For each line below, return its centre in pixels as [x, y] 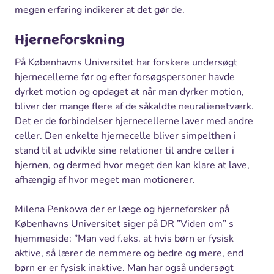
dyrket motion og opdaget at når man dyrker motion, [129, 91]
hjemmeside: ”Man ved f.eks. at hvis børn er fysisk [124, 238]
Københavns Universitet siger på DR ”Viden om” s [124, 224]
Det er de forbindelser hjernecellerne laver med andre [134, 121]
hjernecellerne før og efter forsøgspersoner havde [125, 77]
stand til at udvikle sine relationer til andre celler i [124, 150]
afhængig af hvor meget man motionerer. [105, 180]
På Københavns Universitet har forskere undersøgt [126, 62]
